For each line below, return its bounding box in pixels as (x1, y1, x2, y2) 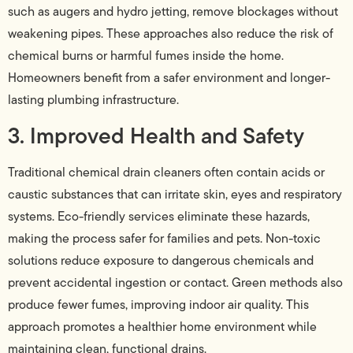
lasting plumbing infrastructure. (8, 91, 179, 110)
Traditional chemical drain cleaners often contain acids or (8, 162, 325, 181)
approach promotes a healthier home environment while (8, 317, 317, 336)
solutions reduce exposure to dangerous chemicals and (8, 251, 314, 269)
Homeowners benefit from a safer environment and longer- (8, 69, 330, 87)
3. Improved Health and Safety (8, 118, 304, 152)
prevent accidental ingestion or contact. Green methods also (8, 273, 343, 292)
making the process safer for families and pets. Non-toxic (8, 229, 321, 247)
